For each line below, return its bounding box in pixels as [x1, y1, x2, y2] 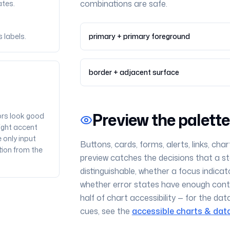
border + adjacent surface [88, 67, 179, 77]
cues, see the [80, 205, 130, 217]
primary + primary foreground [88, 31, 190, 41]
